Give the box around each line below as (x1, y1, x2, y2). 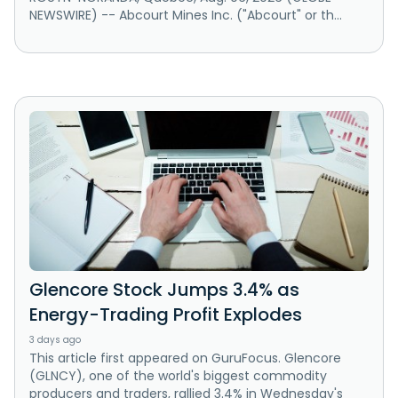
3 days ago (29, 333, 81, 347)
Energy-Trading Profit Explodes (29, 302, 302, 328)
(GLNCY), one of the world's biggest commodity (29, 367, 327, 386)
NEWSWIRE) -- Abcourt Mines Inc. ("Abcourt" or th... (29, 5, 342, 24)
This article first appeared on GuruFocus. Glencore (29, 349, 341, 368)
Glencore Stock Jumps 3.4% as (29, 277, 299, 303)
